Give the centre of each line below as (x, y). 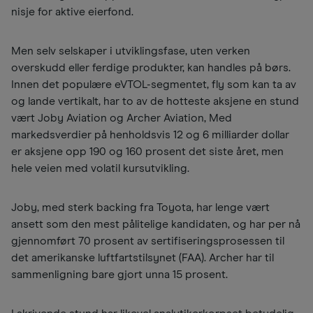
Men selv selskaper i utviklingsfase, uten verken (131, 51)
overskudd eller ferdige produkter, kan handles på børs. (151, 68)
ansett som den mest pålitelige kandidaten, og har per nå (156, 225)
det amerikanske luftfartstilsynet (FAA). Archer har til (143, 258)
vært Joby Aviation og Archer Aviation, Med (122, 118)
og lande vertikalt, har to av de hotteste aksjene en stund (155, 102)
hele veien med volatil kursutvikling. (100, 169)
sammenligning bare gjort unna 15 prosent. (119, 275)
